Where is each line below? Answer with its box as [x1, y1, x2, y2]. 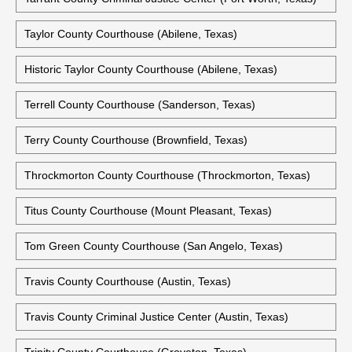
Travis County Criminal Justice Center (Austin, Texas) [24, 310, 288, 323]
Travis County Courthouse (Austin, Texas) [24, 275, 231, 288]
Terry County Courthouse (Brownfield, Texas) [24, 134, 247, 146]
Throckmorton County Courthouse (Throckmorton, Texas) [24, 169, 310, 181]
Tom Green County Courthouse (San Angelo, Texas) [24, 240, 283, 252]
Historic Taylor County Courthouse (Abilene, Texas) [24, 63, 277, 75]
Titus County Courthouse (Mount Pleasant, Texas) [24, 204, 272, 217]
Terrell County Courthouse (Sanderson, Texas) [24, 98, 255, 111]
